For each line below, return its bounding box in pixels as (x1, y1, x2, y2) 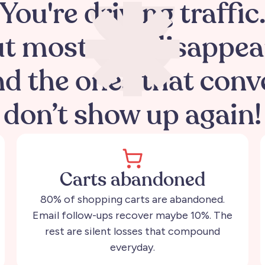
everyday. (110, 240, 155, 254)
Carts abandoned (60, 170, 205, 190)
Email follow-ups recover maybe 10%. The (33, 208, 232, 222)
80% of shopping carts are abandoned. (40, 192, 225, 206)
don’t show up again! (4, 102, 261, 131)
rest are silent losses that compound (45, 224, 220, 238)
